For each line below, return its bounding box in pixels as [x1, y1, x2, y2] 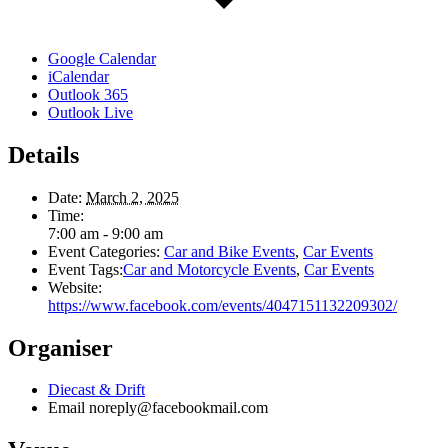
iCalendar [48, 67, 109, 85]
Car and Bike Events [164, 242, 295, 260]
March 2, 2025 [86, 188, 179, 206]
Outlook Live [48, 103, 133, 121]
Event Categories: [48, 242, 160, 260]
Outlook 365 [48, 85, 128, 103]
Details [8, 141, 79, 168]
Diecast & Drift [48, 381, 145, 399]
